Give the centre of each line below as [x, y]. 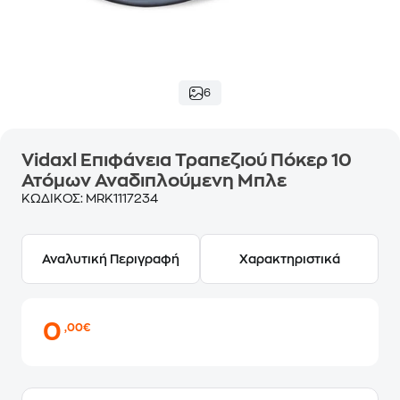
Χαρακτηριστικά [289, 259]
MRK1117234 [122, 198]
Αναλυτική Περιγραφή [111, 259]
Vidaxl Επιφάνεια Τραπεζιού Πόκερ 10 [187, 160]
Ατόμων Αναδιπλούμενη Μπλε [154, 181]
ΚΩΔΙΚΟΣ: [54, 198]
